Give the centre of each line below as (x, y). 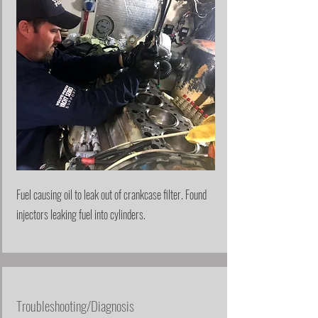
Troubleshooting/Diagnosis (75, 305)
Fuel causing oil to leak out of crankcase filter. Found (111, 194)
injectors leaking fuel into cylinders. (82, 214)
